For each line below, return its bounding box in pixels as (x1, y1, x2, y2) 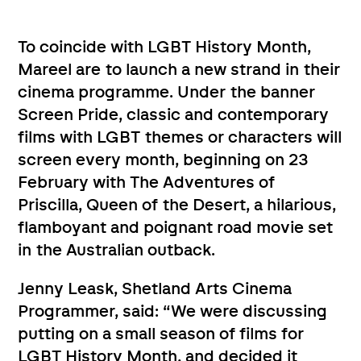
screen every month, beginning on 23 (18, 151, 309, 168)
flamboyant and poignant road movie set (18, 219, 334, 236)
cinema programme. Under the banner (18, 84, 316, 101)
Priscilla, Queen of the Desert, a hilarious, (18, 197, 337, 214)
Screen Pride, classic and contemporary (18, 106, 330, 123)
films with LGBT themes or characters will (18, 129, 342, 146)
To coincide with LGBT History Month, (18, 39, 312, 56)
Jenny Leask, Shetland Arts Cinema (18, 280, 293, 297)
